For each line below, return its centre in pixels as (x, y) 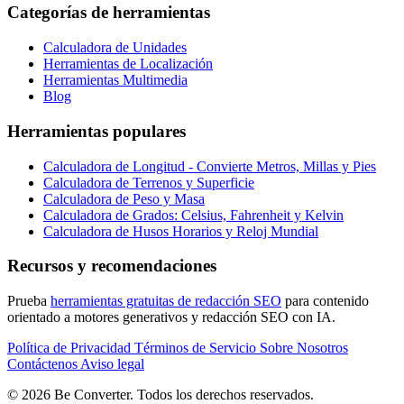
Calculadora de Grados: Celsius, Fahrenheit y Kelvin (193, 215)
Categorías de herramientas (109, 13)
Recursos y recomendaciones (112, 266)
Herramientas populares (96, 131)
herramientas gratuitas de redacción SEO (166, 301)
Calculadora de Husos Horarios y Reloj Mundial (181, 231)
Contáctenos (44, 364)
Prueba (29, 301)
